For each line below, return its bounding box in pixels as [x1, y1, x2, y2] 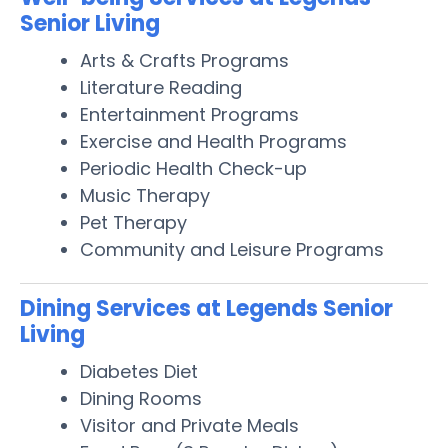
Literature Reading [80, 74, 242, 100]
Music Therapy [80, 182, 210, 208]
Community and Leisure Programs [80, 236, 384, 262]
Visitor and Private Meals [80, 412, 299, 438]
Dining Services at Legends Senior [20, 292, 393, 324]
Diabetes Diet [80, 358, 198, 384]
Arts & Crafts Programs [80, 47, 289, 73]
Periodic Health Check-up [80, 155, 307, 181]
